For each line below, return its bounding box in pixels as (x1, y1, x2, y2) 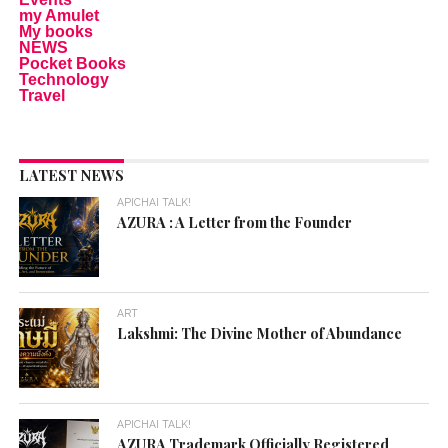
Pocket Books (18, 55, 126, 73)
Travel (18, 87, 65, 105)
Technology (18, 71, 109, 89)
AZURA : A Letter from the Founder (117, 212, 353, 233)
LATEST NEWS (18, 165, 124, 186)
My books (18, 23, 93, 41)
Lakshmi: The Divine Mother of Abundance (117, 323, 403, 344)
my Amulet (18, 7, 99, 25)
